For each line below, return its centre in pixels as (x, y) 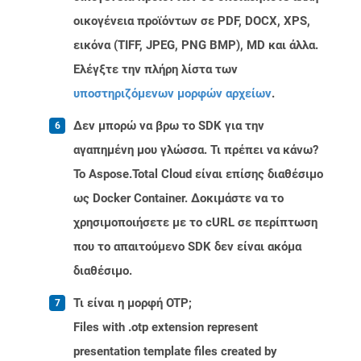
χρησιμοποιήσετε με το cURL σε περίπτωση (195, 223)
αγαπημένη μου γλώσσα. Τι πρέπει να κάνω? (196, 150)
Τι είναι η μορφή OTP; (133, 303)
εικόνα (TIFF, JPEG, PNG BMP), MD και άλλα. (196, 46)
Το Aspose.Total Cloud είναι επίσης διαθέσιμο (198, 174)
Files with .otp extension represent (166, 328)
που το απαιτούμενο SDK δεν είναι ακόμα (187, 247)
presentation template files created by (175, 352)
